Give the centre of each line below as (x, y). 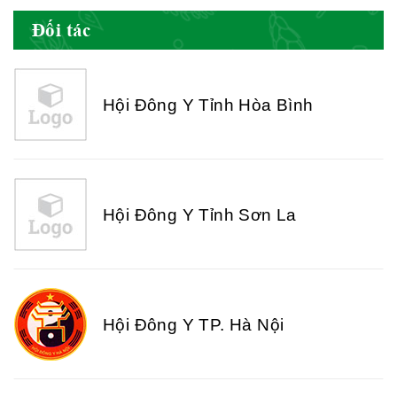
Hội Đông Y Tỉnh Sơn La (200, 214)
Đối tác (62, 30)
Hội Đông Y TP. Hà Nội (194, 324)
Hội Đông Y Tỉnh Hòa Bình (208, 105)
